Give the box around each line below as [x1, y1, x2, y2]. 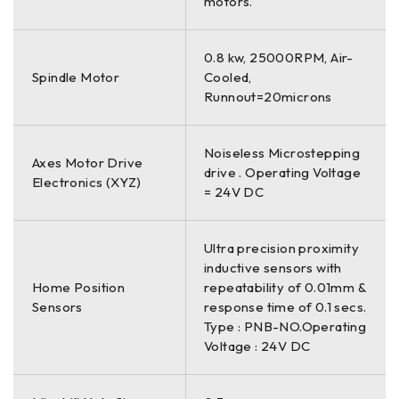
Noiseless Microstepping [204, 143, 361, 161]
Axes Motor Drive [32, 153, 143, 171]
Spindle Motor [32, 68, 120, 85]
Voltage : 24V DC [204, 337, 311, 354]
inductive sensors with [204, 258, 342, 276]
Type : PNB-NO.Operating [204, 317, 367, 335]
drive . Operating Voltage [204, 163, 361, 181]
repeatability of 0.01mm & [204, 278, 367, 296]
